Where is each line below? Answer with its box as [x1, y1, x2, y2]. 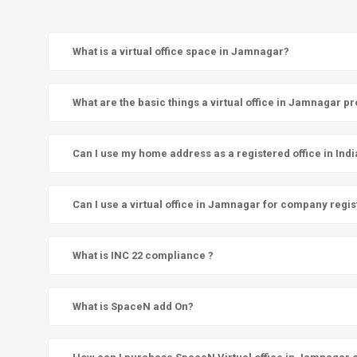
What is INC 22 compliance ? [73, 249, 214, 261]
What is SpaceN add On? [73, 300, 194, 312]
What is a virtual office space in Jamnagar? [73, 45, 289, 57]
